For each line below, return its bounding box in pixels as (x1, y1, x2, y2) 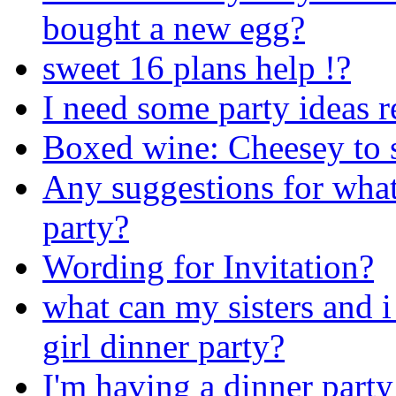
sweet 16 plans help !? (42, 48, 351, 87)
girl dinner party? (42, 326, 285, 365)
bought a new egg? (42, 8, 305, 47)
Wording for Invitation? (42, 247, 374, 286)
